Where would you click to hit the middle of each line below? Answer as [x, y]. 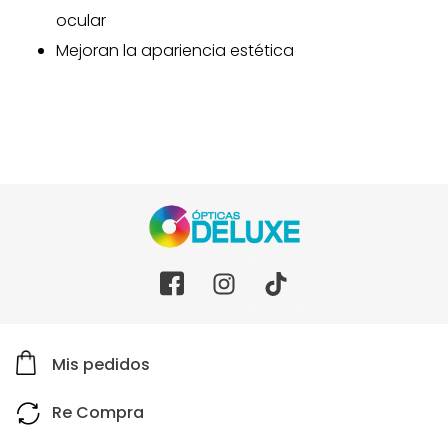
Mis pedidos [101, 365]
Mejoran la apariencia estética [175, 50]
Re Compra [98, 413]
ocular [81, 20]
